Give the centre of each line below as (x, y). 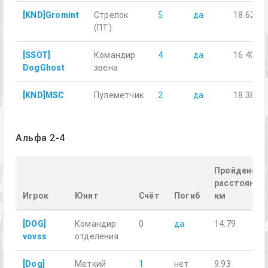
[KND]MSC (43, 95)
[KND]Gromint (51, 15)
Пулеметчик (119, 95)
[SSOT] (37, 55)
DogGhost (44, 68)
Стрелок (111, 15)
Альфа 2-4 (40, 138)
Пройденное (240, 170)
